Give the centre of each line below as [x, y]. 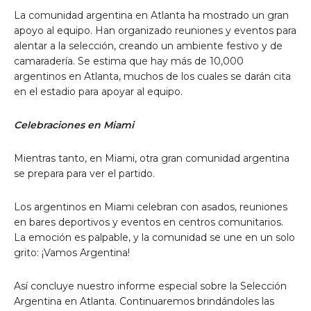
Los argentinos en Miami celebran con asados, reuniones [151, 207]
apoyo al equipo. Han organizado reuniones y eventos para [155, 31]
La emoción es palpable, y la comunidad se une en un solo [154, 238]
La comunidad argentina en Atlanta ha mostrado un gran [151, 16]
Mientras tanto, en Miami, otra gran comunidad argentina [152, 159]
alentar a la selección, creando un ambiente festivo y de [148, 46]
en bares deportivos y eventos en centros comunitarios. [149, 222]
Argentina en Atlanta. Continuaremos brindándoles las [144, 302]
